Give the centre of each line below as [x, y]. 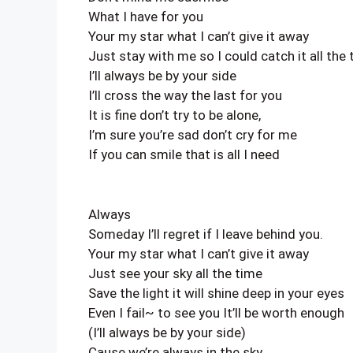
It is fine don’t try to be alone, [175, 115]
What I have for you [146, 17]
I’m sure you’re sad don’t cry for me [193, 135]
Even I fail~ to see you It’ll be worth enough [216, 312]
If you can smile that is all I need [184, 154]
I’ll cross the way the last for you [185, 95]
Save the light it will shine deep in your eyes [216, 293]
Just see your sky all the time [175, 273]
